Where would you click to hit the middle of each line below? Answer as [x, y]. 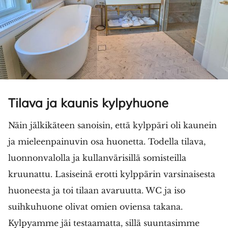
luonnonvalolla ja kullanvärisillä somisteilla [97, 158]
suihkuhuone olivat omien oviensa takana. [95, 206]
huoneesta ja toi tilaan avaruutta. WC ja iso [97, 190]
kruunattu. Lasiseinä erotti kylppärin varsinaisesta [112, 174]
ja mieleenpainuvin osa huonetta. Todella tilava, [107, 141]
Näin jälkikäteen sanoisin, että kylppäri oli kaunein [112, 125]
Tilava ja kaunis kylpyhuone [88, 103]
